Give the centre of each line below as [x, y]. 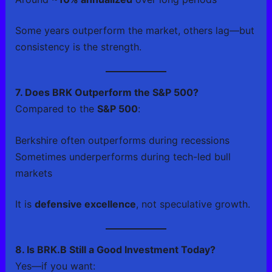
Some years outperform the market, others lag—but [134, 31]
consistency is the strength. [78, 47]
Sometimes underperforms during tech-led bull [123, 157]
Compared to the [56, 108]
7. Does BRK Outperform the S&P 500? [107, 92]
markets [33, 173]
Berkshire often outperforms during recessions [122, 141]
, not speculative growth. [193, 204]
